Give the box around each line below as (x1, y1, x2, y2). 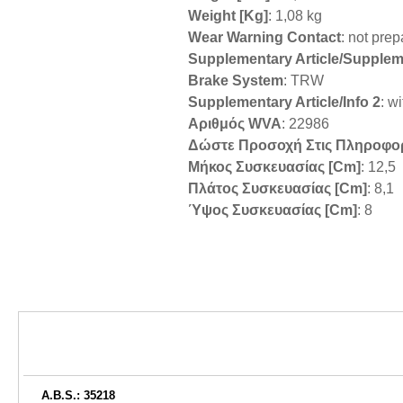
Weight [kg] (188, 8, 268, 24)
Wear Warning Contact (188, 30, 341, 46)
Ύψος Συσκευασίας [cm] (188, 202, 357, 219)
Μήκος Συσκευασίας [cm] (188, 159, 361, 175)
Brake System (188, 73, 283, 89)
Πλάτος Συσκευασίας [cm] (188, 181, 367, 197)
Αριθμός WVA (188, 116, 282, 132)
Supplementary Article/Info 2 (188, 94, 381, 111)
